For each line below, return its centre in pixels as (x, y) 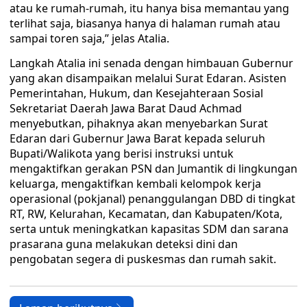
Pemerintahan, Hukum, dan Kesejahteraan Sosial (136, 93)
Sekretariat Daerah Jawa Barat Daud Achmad (126, 108)
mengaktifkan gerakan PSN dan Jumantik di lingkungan (153, 169)
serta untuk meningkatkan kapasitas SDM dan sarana (149, 229)
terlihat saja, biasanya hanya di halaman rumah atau (145, 23)
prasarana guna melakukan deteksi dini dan (124, 244)
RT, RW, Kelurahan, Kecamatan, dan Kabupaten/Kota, (146, 214)
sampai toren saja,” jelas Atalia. (89, 38)
